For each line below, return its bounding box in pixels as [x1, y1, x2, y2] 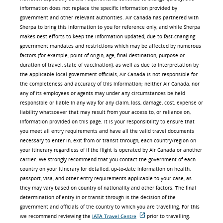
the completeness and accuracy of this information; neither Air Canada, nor [20, 80, 200, 87]
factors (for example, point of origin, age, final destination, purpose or [20, 52, 185, 59]
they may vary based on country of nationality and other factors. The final [20, 184, 196, 191]
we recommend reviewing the [20, 213, 92, 220]
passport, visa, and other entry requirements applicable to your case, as [20, 175, 192, 182]
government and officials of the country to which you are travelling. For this [20, 203, 200, 210]
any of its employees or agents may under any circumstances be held [20, 90, 185, 97]
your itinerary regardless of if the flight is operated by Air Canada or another [20, 146, 202, 153]
